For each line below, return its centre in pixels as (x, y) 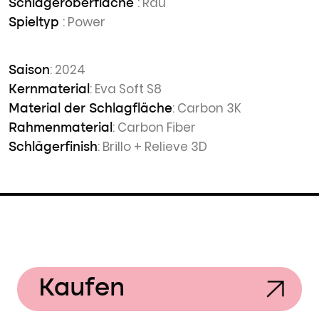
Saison (29, 70)
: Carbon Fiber (154, 127)
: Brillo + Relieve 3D (152, 147)
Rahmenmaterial (61, 128)
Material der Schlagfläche (90, 109)
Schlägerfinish (53, 147)
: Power (84, 22)
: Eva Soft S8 (126, 89)
